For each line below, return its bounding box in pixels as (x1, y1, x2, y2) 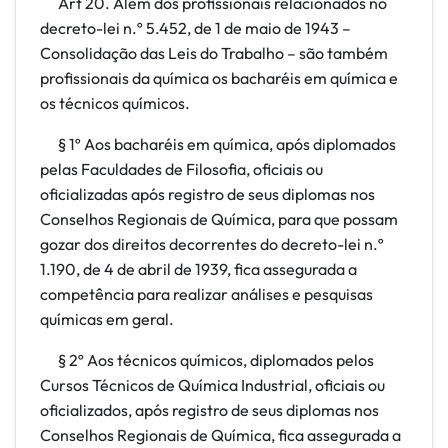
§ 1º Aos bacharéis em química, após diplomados (40, 134, 396, 154)
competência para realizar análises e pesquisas (40, 284, 373, 304)
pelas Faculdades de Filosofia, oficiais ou (40, 159, 323, 179)
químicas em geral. (40, 309, 174, 329)
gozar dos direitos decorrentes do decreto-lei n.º (40, 234, 384, 254)
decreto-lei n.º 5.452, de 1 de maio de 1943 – (40, 18, 351, 38)
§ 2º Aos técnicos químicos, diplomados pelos (40, 350, 374, 370)
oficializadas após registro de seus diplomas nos (40, 184, 375, 204)
